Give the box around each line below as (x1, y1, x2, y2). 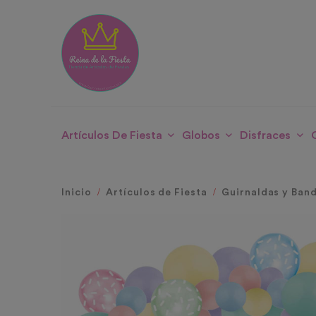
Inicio (61, 188, 92, 198)
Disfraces (240, 130, 291, 142)
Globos (182, 130, 221, 142)
